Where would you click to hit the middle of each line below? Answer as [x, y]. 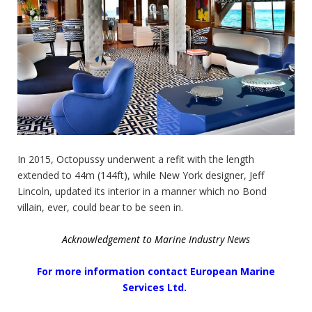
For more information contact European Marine [156, 271]
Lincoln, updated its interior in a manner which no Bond [142, 191]
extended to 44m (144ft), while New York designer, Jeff [141, 175]
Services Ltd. [156, 287]
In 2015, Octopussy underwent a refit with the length [136, 159]
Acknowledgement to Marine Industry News [156, 239]
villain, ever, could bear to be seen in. [100, 207]
